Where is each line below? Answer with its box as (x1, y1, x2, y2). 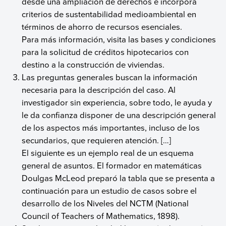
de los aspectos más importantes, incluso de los (22, 121, 200, 133)
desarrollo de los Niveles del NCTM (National (22, 197, 189, 209)
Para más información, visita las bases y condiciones (22, 33, 216, 45)
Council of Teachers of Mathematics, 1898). (22, 209, 180, 221)
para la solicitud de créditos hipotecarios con (22, 45, 189, 58)
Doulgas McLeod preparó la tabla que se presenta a (22, 172, 215, 184)
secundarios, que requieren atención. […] (22, 134, 172, 146)
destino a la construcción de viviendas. (22, 58, 165, 70)
